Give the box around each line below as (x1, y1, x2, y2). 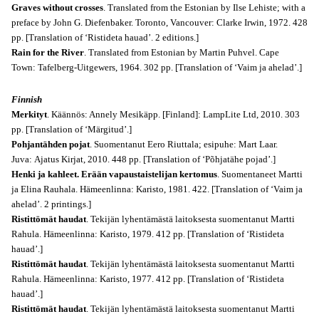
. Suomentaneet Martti (217, 169, 303, 179)
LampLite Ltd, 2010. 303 (203, 109, 300, 120)
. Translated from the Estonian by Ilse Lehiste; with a (103, 2, 305, 13)
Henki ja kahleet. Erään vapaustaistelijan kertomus (11, 169, 217, 179)
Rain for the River (11, 47, 84, 58)
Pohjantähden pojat (11, 139, 90, 150)
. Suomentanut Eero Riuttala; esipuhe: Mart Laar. (90, 139, 278, 150)
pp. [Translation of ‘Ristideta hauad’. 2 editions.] (11, 32, 199, 43)
